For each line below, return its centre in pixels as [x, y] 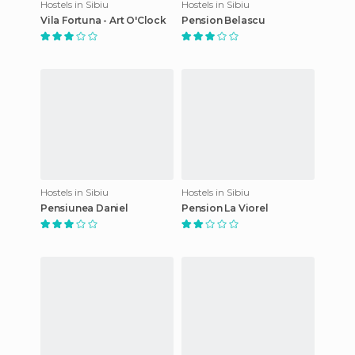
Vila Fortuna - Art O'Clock [103, 20]
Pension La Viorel [225, 208]
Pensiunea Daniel [84, 208]
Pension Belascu [223, 20]
